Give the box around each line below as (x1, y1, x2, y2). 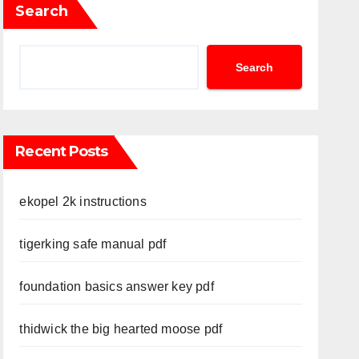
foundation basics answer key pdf (19, 280, 214, 293)
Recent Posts (15, 143, 108, 160)
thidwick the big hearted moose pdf (19, 322, 223, 336)
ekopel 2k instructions (19, 195, 147, 208)
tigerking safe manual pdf (19, 237, 167, 251)
